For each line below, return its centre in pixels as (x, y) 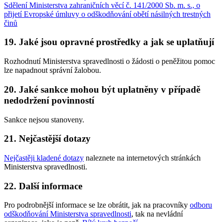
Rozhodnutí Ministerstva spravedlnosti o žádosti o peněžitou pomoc (110, 61)
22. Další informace (43, 186)
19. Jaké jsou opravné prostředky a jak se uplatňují (109, 42)
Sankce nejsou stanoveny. (44, 119)
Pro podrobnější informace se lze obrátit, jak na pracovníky (97, 205)
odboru (201, 205)
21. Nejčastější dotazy (47, 139)
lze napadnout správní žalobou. (53, 70)
